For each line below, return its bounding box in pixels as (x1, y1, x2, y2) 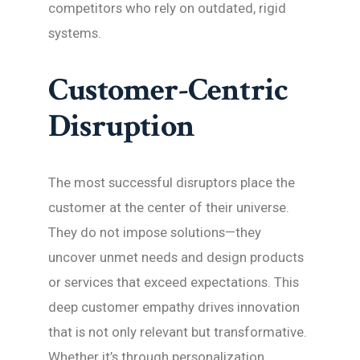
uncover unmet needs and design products (48, 249, 304, 265)
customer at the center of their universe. (48, 199, 289, 215)
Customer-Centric (48, 69, 288, 111)
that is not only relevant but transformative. (48, 324, 307, 340)
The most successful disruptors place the (48, 174, 295, 190)
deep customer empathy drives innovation (48, 299, 300, 315)
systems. (48, 25, 101, 42)
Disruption (48, 105, 195, 147)
